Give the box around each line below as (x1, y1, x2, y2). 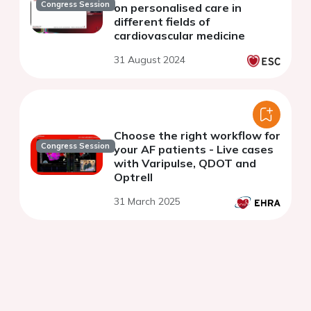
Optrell (114, 170, 153, 185)
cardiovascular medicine (114, 28, 245, 43)
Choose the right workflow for (114, 128, 280, 143)
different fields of (114, 15, 210, 29)
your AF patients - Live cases (114, 142, 274, 157)
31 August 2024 (114, 53, 185, 67)
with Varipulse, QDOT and (114, 156, 256, 171)
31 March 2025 (114, 195, 180, 208)
